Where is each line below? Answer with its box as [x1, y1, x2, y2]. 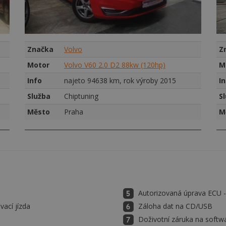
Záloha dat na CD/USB [138, 201, 212, 211]
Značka [27, 44, 53, 54]
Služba [27, 91, 50, 101]
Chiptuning [64, 91, 98, 101]
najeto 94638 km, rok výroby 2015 [64, 76, 176, 85]
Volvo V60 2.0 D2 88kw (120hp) [64, 60, 165, 70]
